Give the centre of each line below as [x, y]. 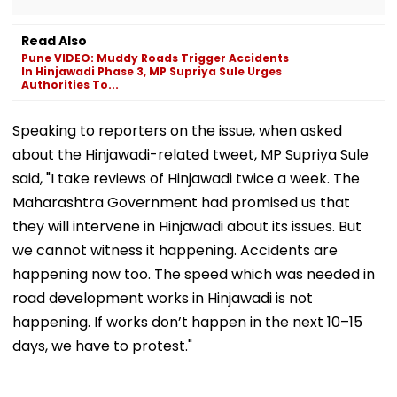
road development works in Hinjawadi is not [163, 298]
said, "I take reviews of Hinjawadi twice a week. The [186, 178]
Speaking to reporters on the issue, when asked [177, 130]
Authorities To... [70, 84]
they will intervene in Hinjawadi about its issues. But [187, 226]
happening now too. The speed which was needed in [194, 274]
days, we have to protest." [102, 346]
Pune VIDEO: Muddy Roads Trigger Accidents [155, 58]
